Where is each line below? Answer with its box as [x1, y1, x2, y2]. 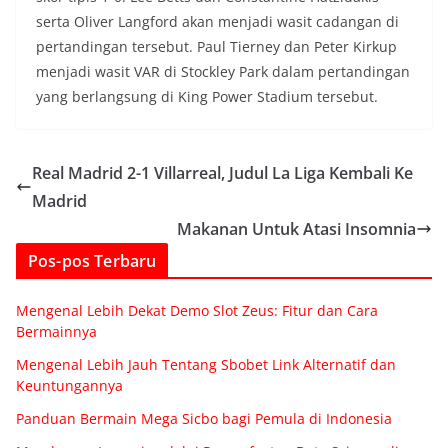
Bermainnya [16, 321, 97, 341]
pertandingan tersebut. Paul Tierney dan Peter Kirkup [36, 36, 397, 56]
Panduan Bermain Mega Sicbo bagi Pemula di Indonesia [16, 408, 392, 428]
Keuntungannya [16, 375, 123, 395]
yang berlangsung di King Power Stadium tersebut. [36, 86, 378, 106]
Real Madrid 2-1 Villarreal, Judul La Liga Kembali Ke [32, 161, 413, 184]
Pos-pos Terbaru [28, 249, 157, 272]
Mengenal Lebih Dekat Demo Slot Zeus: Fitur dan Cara [16, 300, 378, 320]
